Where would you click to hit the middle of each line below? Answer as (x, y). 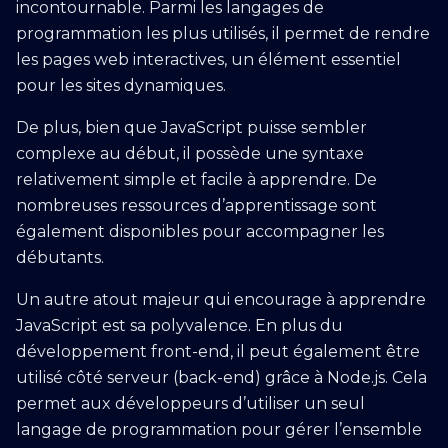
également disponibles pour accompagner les (200, 231)
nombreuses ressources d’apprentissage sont (196, 205)
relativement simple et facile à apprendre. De (196, 179)
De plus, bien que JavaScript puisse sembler (191, 127)
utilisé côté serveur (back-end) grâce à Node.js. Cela (221, 377)
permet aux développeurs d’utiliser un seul (190, 403)
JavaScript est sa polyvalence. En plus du (179, 325)
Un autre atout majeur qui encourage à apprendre (221, 299)
